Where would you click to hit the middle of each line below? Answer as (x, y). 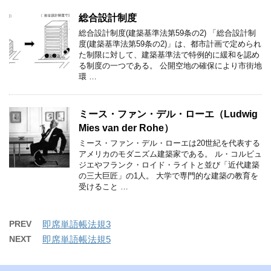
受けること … (103, 186)
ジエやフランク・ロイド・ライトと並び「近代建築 (169, 165)
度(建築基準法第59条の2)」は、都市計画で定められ (170, 44)
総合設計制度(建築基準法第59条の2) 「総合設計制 (167, 33)
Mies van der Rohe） (126, 128)
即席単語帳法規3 (77, 224)
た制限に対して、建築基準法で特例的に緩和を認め (169, 54)
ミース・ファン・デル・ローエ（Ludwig (168, 114)
